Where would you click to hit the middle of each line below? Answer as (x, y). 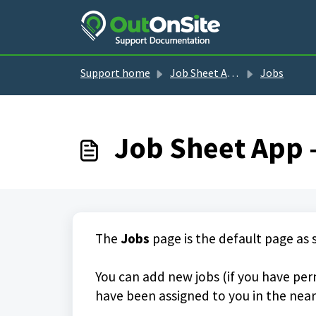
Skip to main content (131, 10)
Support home (115, 73)
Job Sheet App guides (199, 73)
